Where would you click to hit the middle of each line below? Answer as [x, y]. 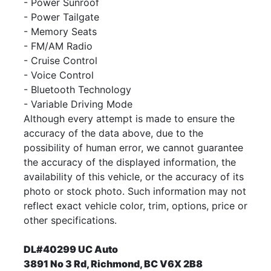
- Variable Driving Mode [78, 104]
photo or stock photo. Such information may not [135, 191]
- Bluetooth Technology [77, 89]
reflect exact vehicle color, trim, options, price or [135, 205]
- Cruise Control [60, 60]
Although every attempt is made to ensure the [129, 118]
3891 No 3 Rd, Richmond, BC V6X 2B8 [113, 263]
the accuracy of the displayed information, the [130, 162]
